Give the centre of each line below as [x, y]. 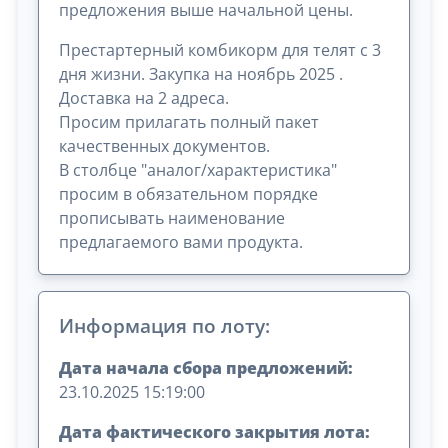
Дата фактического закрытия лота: [215, 432]
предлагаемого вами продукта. [181, 241]
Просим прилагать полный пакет [189, 121]
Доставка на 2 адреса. [144, 97]
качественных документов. [165, 145]
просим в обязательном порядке [189, 193]
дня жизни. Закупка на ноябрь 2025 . [201, 73]
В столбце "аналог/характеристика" [198, 169]
